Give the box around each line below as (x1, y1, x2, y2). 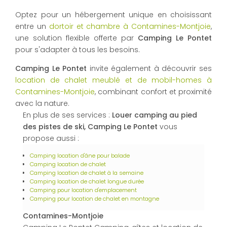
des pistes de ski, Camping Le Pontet (23, 122, 158, 132)
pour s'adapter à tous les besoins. (15, 45, 140, 55)
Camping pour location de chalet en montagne (30, 195, 159, 203)
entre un (15, 21, 49, 32)
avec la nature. (15, 98, 69, 109)
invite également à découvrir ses (87, 63, 212, 74)
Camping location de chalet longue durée (30, 177, 144, 186)
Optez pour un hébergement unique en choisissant (15, 10, 212, 20)
